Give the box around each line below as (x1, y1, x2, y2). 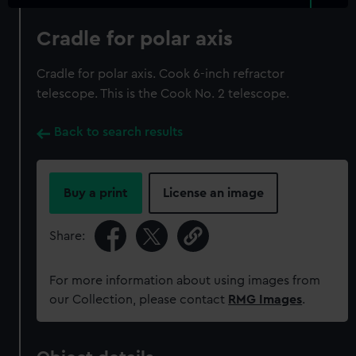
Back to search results (54, 126, 184, 138)
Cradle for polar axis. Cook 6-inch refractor (37, 68, 285, 80)
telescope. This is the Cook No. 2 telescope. (37, 87, 290, 100)
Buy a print (64, 187, 129, 199)
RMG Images (228, 293, 303, 306)
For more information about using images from (49, 274, 321, 287)
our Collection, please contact (49, 293, 229, 306)
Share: (49, 230, 86, 242)
